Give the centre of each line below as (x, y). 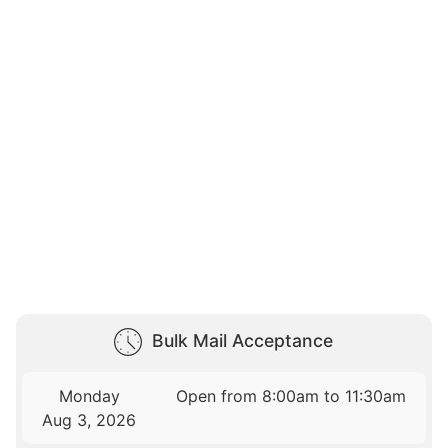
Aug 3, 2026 (89, 420)
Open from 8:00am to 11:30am (291, 396)
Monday (89, 396)
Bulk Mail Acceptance (242, 341)
